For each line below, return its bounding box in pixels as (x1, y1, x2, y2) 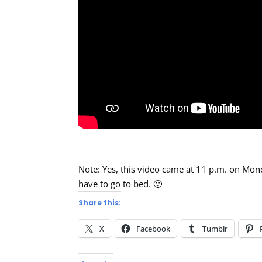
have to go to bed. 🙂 (78, 177, 163, 189)
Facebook (136, 223, 171, 234)
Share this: (78, 197, 122, 208)
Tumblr (202, 223, 228, 234)
